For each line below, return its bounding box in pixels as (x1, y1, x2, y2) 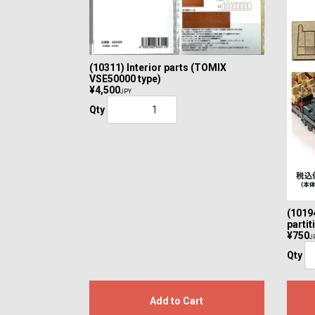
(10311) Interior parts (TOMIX (89, 61, 226, 73)
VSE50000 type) (89, 72, 161, 84)
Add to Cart (150, 295, 204, 307)
